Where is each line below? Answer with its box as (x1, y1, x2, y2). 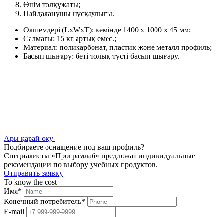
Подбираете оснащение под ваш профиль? (4, 142, 144, 151)
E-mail (4, 207, 24, 216)
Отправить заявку (4, 169, 63, 177)
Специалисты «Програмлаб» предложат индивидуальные (4, 151, 195, 160)
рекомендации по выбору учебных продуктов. (4, 160, 157, 169)
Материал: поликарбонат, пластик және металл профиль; (23, 43, 212, 51)
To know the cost (4, 177, 57, 186)
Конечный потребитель (4, 197, 81, 205)
